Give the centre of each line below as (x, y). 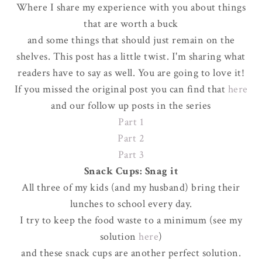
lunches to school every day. (131, 204)
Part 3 (131, 154)
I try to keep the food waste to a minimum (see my (131, 220)
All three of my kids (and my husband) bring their (131, 187)
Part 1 (131, 122)
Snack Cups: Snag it (131, 171)
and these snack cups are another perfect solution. (131, 253)
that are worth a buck (131, 23)
